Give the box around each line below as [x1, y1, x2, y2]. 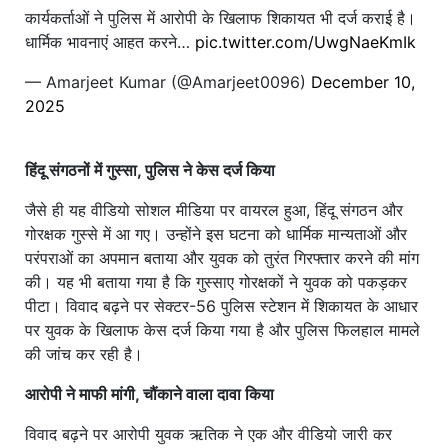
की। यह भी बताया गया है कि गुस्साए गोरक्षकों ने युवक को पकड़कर [25, 272, 407, 293]
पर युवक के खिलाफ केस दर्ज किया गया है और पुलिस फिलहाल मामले [25, 320, 420, 341]
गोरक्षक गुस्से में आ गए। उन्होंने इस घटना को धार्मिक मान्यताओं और [25, 224, 407, 245]
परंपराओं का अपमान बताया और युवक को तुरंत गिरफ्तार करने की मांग [25, 248, 419, 269]
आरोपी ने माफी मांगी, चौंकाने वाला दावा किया [25, 384, 274, 405]
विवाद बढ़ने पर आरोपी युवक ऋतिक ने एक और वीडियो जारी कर [25, 424, 392, 445]
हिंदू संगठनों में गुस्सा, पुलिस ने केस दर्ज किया [25, 160, 275, 181]
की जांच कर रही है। [25, 344, 143, 365]
